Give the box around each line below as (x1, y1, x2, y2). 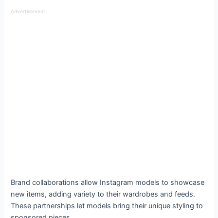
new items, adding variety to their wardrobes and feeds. (11, 189, 196, 199)
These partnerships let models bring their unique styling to (11, 201, 203, 210)
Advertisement (11, 8, 46, 14)
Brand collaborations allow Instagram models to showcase (11, 178, 205, 187)
